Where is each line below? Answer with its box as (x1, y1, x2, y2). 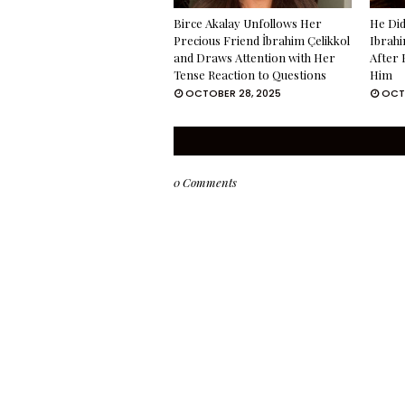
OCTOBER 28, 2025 (185, 86, 281, 100)
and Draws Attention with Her (174, 50, 335, 65)
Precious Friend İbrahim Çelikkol (174, 33, 350, 48)
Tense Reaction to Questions (174, 67, 326, 82)
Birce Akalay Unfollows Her (174, 15, 322, 31)
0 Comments (174, 174, 237, 190)
